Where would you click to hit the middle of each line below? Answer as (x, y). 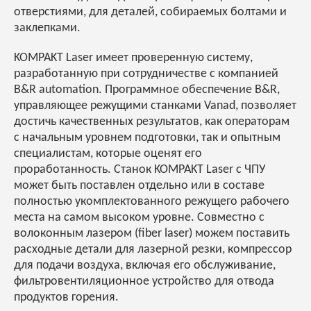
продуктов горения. (66, 298)
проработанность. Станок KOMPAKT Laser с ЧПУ (140, 170)
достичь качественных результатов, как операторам (152, 122)
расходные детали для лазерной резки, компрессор (153, 250)
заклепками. (47, 28)
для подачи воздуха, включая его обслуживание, (145, 266)
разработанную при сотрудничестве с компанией (146, 74)
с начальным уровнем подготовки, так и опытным (147, 138)
